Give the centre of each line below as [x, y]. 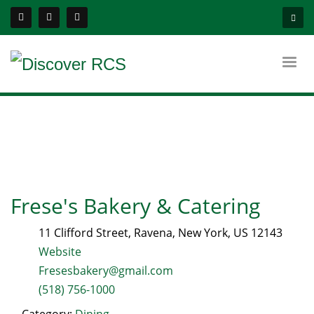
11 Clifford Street [83, 233]
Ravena [153, 233]
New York [203, 233]
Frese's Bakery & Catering [135, 206]
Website [60, 252]
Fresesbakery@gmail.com [106, 271]
